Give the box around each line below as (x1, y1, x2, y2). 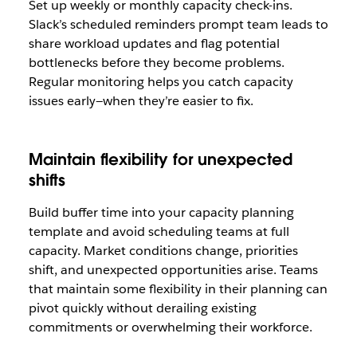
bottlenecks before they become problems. (28, 54, 284, 71)
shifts (28, 170, 65, 190)
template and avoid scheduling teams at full (28, 223, 289, 240)
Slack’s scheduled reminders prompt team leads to (28, 16, 328, 33)
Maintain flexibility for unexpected (28, 149, 292, 170)
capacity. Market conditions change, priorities (28, 242, 298, 259)
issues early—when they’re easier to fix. (28, 92, 253, 109)
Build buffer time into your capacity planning (28, 204, 294, 221)
